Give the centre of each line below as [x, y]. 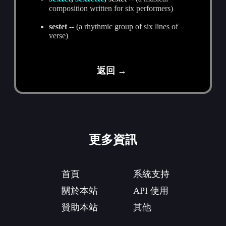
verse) [59, 35]
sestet [58, 26]
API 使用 [151, 190]
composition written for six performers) [111, 8]
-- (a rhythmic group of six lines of [123, 26]
